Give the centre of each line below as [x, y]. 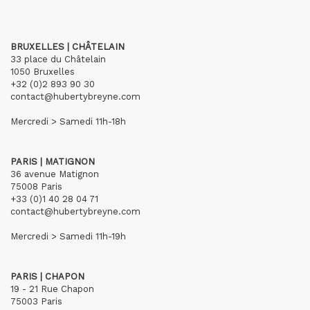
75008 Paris [36, 186]
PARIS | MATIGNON [53, 162]
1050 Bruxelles [43, 72]
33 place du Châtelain [58, 59]
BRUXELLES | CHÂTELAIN [67, 47]
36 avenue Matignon [55, 174]
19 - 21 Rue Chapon [52, 289]
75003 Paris [36, 301]
